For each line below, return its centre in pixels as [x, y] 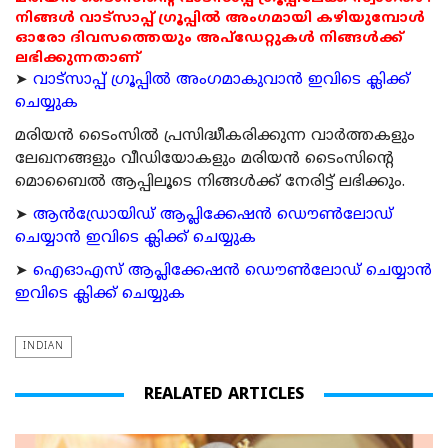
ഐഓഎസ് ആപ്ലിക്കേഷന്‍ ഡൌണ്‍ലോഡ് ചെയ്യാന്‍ [232, 272]
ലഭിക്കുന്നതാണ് [77, 59]
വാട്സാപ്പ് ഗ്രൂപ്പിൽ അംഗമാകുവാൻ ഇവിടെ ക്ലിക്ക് [221, 81]
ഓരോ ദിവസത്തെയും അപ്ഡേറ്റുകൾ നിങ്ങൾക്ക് [209, 39]
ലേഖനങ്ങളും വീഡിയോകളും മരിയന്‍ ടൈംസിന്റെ [204, 160]
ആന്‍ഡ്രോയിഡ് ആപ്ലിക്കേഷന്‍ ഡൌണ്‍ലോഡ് [213, 216]
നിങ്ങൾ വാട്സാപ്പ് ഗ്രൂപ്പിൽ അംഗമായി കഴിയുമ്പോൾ [220, 19]
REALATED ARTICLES [224, 395]
